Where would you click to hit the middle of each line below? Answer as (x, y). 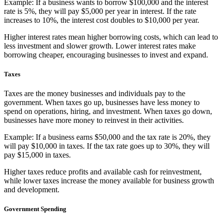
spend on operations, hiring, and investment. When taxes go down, (108, 111)
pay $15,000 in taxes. (37, 155)
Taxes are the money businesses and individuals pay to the (95, 94)
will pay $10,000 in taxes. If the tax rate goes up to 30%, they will (107, 146)
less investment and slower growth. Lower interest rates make (100, 46)
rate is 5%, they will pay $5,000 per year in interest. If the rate (100, 11)
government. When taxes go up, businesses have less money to (102, 103)
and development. (32, 190)
